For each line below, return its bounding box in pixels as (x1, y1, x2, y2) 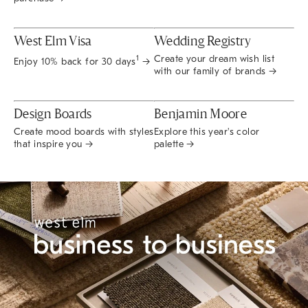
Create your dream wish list (154, 52, 275, 65)
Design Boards (14, 108, 92, 121)
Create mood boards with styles (14, 125, 154, 137)
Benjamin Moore (154, 108, 247, 121)
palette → (154, 137, 195, 150)
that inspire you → (14, 137, 93, 150)
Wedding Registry (154, 35, 252, 48)
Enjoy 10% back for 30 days (14, 55, 136, 67)
